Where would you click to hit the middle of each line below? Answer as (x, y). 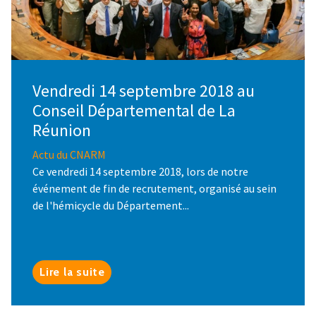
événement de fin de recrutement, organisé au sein (154, 188)
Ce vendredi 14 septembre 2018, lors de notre (140, 171)
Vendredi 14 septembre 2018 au (144, 90)
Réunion (62, 130)
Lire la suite (72, 272)
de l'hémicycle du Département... (111, 205)
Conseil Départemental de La (134, 110)
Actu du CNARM (69, 154)
